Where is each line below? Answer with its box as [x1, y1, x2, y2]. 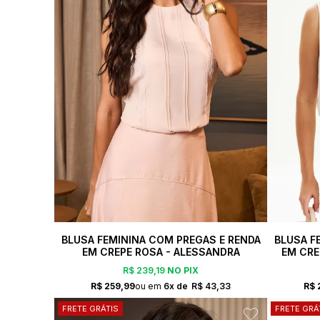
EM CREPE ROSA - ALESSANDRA [81, 245, 240, 258]
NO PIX [165, 265, 199, 276]
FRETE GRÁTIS [62, 303, 119, 314]
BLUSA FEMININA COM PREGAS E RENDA [61, 233, 261, 246]
